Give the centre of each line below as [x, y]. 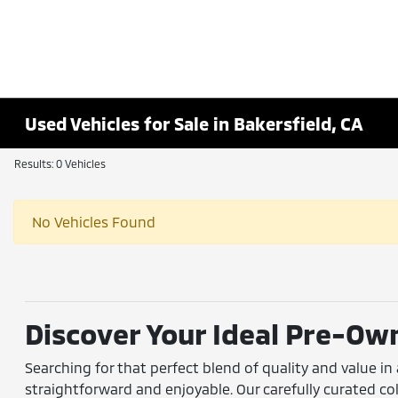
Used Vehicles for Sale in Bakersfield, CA [195, 123]
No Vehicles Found [94, 222]
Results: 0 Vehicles [60, 163]
